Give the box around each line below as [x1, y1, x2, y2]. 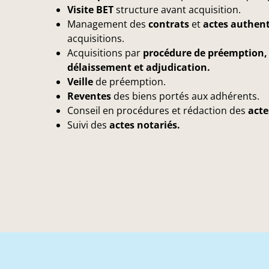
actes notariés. [109, 118, 180, 131]
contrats [148, 17, 189, 31]
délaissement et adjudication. [67, 60, 210, 74]
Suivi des [67, 118, 109, 131]
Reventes [67, 89, 111, 103]
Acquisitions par [67, 46, 143, 59]
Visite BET [67, 2, 113, 16]
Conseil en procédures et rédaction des [67, 103, 246, 117]
